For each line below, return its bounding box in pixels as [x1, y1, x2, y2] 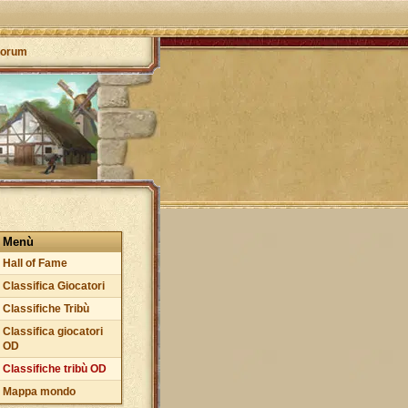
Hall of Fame [3, 257, 67, 270]
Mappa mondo [3, 385, 76, 398]
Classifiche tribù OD [3, 362, 107, 375]
